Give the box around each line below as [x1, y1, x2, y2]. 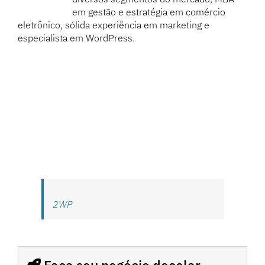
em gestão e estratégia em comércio [72, 6, 225, 18]
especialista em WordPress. [18, 32, 135, 44]
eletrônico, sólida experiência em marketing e [18, 19, 209, 31]
